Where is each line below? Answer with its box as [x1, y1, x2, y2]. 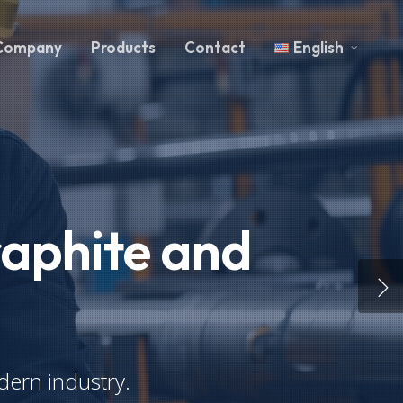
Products [90, 38, 156, 57]
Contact [184, 38, 246, 57]
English [293, 38, 344, 57]
